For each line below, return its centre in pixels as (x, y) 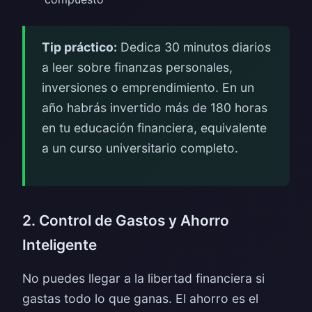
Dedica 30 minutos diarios (194, 47)
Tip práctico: (79, 47)
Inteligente (60, 245)
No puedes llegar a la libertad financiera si (143, 278)
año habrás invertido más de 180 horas (155, 108)
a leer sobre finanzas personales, (137, 67)
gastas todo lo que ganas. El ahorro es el (140, 298)
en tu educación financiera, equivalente (154, 128)
